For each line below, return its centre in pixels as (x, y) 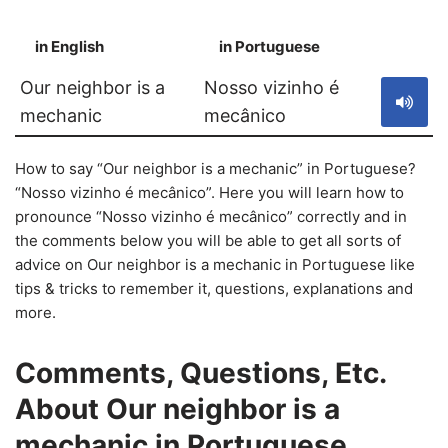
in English (69, 46)
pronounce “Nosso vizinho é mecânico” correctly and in (211, 216)
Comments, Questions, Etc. (200, 373)
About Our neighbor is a (177, 409)
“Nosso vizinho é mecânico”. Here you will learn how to (209, 192)
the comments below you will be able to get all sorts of (208, 240)
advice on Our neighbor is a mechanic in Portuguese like (215, 264)
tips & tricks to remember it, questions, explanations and (214, 288)
